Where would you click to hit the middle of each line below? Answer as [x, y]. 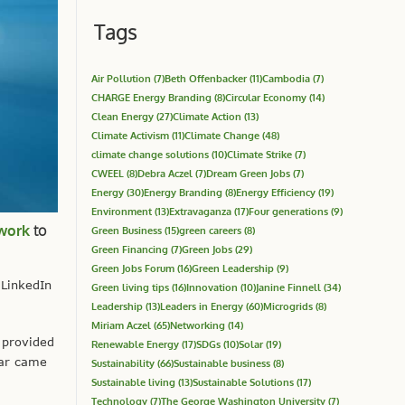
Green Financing [130, 249]
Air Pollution [121, 78]
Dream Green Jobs [248, 173]
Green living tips [130, 287]
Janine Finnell [288, 287]
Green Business [127, 230]
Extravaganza [200, 211]
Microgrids [288, 306]
